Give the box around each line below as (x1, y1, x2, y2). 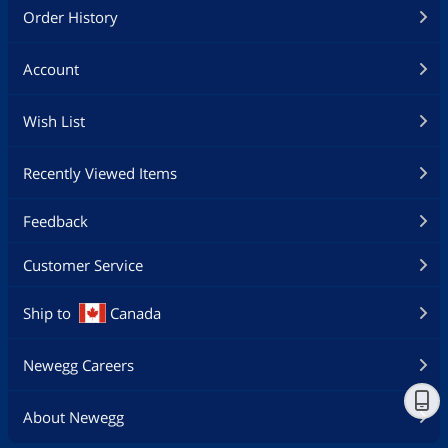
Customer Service (23, 255, 143, 276)
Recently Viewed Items (23, 163, 177, 184)
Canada (109, 303, 161, 324)
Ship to (23, 303, 71, 324)
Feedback (23, 211, 88, 232)
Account (23, 59, 79, 80)
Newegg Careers (23, 355, 134, 376)
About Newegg (23, 407, 124, 428)
